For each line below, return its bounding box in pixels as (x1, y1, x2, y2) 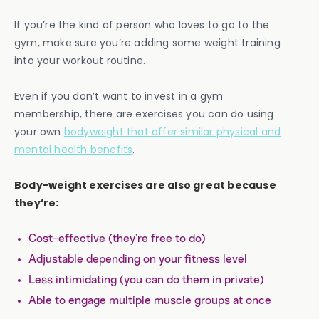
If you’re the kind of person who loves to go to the (14, 17, 270, 32)
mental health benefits (14, 142, 133, 157)
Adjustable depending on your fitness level (28, 253, 247, 265)
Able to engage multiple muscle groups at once (28, 294, 271, 306)
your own (14, 124, 64, 139)
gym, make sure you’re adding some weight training (14, 35, 281, 50)
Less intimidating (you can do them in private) (28, 273, 264, 286)
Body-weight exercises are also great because (14, 177, 276, 192)
